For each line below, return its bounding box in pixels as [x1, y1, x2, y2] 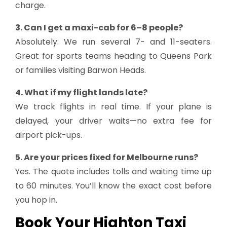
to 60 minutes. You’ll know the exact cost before [15, 180, 212, 192]
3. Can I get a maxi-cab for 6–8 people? [15, 22, 183, 34]
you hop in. [15, 194, 57, 206]
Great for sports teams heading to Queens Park [15, 50, 212, 62]
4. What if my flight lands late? [15, 87, 147, 99]
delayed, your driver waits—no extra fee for [15, 115, 212, 127]
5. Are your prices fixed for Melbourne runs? [15, 152, 198, 164]
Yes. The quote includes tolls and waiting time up [15, 166, 212, 178]
